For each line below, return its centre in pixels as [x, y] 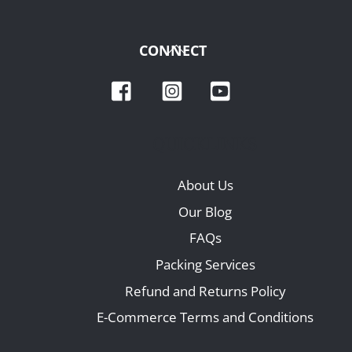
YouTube [272, 81]
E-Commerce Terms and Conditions [205, 317]
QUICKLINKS [205, 144]
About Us [205, 185]
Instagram [226, 81]
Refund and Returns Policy [205, 291]
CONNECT [172, 50]
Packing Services [205, 265]
